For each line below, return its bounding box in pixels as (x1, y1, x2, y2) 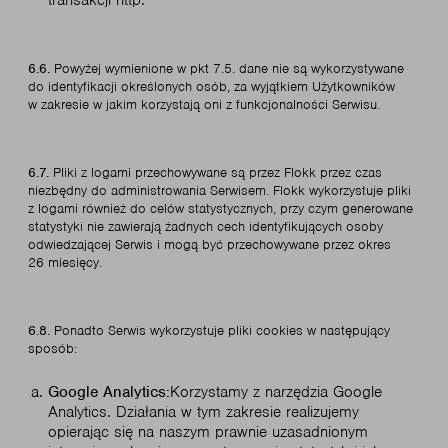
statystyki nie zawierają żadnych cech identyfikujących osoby (28, 218, 383, 235)
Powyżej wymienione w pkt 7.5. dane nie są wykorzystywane (54, 60, 404, 77)
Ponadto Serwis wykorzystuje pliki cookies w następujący (54, 322, 390, 339)
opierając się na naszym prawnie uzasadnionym (48, 422, 368, 442)
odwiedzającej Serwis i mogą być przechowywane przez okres (28, 236, 391, 253)
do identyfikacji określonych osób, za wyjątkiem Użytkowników (28, 78, 395, 95)
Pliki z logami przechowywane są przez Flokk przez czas (53, 164, 382, 181)
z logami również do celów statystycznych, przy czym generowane (28, 200, 413, 217)
